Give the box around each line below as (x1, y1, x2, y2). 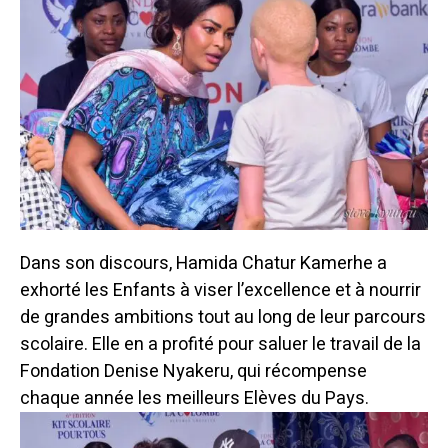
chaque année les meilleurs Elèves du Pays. (20, 384, 369, 412)
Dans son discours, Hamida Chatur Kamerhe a (20, 249, 387, 277)
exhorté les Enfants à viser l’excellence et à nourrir (20, 276, 421, 304)
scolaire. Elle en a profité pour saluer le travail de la (20, 330, 421, 358)
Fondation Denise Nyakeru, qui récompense (20, 357, 367, 385)
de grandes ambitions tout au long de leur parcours (20, 303, 426, 331)
